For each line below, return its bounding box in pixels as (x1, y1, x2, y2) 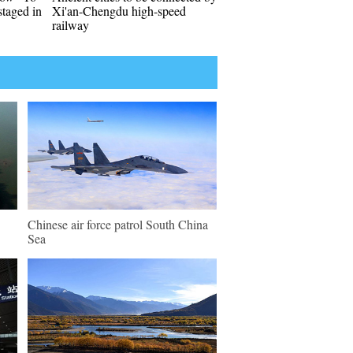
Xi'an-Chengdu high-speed (52, 2, 186, 19)
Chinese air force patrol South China (28, 216, 208, 232)
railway (52, 17, 89, 33)
